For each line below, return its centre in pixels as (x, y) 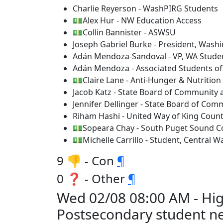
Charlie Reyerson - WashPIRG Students (145, 8)
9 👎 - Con (87, 161)
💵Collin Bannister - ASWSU (124, 32)
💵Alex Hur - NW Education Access (137, 20)
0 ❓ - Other (92, 178)
